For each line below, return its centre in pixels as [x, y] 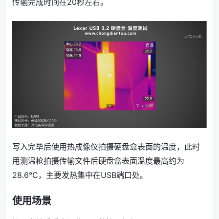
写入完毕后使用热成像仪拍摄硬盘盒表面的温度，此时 [106, 146]
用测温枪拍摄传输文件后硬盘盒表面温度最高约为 [98, 161]
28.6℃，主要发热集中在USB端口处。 [80, 175]
